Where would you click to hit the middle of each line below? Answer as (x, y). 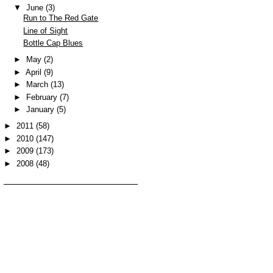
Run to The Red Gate (61, 18)
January (41, 109)
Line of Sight (46, 30)
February (43, 97)
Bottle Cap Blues (53, 43)
